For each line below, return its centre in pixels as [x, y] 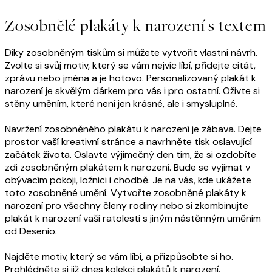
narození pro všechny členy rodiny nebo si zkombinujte [127, 206]
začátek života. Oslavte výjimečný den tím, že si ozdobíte [131, 155]
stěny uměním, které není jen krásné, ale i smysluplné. [121, 104]
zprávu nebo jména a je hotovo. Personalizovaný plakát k [131, 78]
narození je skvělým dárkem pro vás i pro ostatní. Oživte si [132, 91]
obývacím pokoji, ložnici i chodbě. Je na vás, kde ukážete [128, 180]
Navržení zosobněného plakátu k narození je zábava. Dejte [133, 129]
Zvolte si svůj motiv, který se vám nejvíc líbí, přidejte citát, [130, 66]
